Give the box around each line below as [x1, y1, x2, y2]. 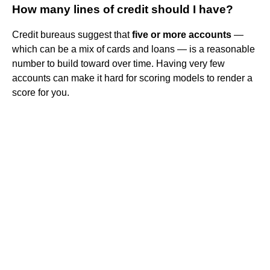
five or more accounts [132, 30, 231, 40]
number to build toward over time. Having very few [12, 58, 225, 69]
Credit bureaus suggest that [12, 30, 132, 40]
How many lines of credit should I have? [12, 3, 233, 16]
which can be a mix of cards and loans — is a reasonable [12, 44, 255, 55]
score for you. [12, 87, 69, 98]
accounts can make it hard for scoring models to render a [12, 73, 253, 84]
